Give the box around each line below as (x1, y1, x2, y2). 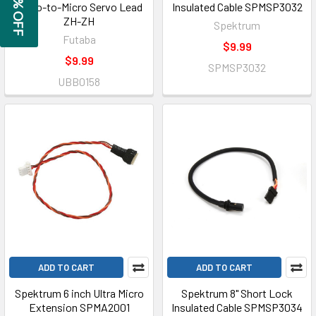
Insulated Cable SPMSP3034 (171, 300, 303, 314)
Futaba (62, 32, 96, 46)
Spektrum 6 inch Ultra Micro (14, 286, 144, 300)
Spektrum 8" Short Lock (181, 286, 293, 300)
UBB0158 (58, 75, 100, 88)
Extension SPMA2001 (28, 300, 130, 314)
